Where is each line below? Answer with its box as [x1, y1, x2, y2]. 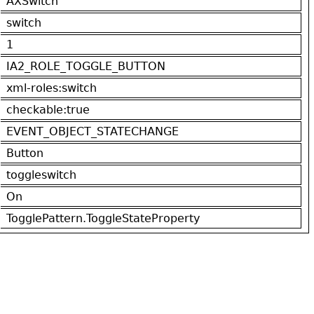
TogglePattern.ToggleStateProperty [6, 211, 200, 225]
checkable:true [6, 102, 90, 116]
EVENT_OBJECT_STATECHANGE [6, 124, 179, 138]
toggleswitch [6, 168, 76, 182]
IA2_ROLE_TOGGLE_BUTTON [6, 59, 165, 73]
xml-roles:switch [6, 81, 97, 95]
